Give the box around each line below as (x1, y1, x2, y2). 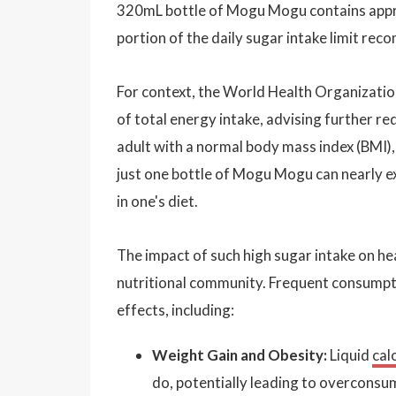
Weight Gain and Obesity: (152, 346, 327, 364)
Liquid (327, 346, 372, 364)
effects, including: (117, 301, 234, 319)
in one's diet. (117, 192, 198, 210)
